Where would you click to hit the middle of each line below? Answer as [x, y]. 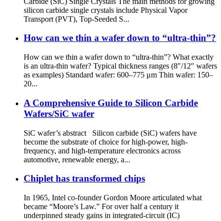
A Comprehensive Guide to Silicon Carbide [111, 103]
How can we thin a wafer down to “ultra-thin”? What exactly [119, 57]
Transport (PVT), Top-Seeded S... [76, 19]
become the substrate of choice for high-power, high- [106, 142]
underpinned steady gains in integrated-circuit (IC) [102, 215]
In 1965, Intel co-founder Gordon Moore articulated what [113, 197]
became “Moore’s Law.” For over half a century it [101, 206]
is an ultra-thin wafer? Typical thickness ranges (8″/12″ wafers [120, 66]
